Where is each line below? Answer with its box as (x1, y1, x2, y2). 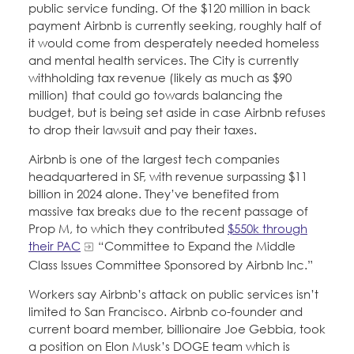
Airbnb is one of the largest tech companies (28, 152, 280, 167)
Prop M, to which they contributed (28, 221, 228, 236)
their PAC (28, 239, 81, 254)
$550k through (228, 221, 307, 236)
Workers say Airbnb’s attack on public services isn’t (28, 287, 318, 302)
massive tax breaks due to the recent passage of (28, 204, 308, 219)
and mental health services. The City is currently (28, 53, 299, 68)
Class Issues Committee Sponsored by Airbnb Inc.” (28, 258, 313, 273)
